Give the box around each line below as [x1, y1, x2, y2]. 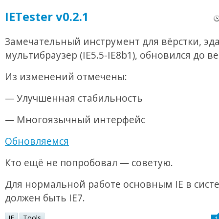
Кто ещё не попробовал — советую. [5, 156, 173, 170]
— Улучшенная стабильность [5, 91, 143, 105]
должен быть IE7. [5, 191, 85, 205]
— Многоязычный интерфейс [5, 113, 145, 127]
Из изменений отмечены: [5, 70, 127, 84]
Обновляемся [5, 134, 69, 148]
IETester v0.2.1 [5, 8, 89, 25]
